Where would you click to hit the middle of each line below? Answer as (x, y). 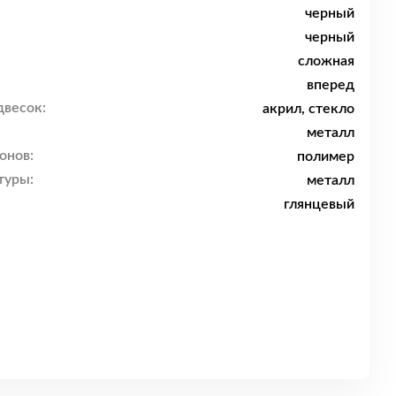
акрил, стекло (308, 108)
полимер (326, 156)
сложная (326, 61)
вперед (331, 84)
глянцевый (319, 204)
